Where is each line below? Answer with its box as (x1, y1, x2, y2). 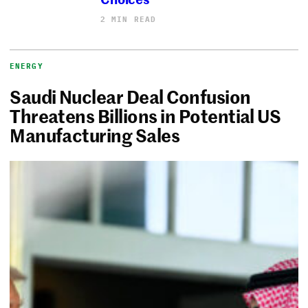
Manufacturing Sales (10, 122, 180, 148)
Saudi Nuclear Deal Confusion (10, 84, 251, 109)
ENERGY (10, 61, 43, 71)
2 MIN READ (100, 14, 157, 25)
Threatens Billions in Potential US (10, 103, 281, 129)
